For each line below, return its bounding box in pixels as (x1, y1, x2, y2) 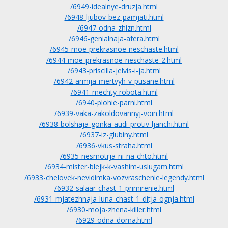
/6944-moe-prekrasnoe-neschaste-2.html (46, 55, 182, 65)
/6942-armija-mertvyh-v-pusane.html (53, 76, 175, 86)
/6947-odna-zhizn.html (77, 23, 151, 33)
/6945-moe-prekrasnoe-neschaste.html (49, 44, 179, 54)
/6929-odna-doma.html (76, 215, 152, 225)
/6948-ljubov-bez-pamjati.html (64, 12, 164, 22)
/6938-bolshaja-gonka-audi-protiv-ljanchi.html (39, 119, 189, 129)
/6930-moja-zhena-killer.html (67, 205, 161, 214)
